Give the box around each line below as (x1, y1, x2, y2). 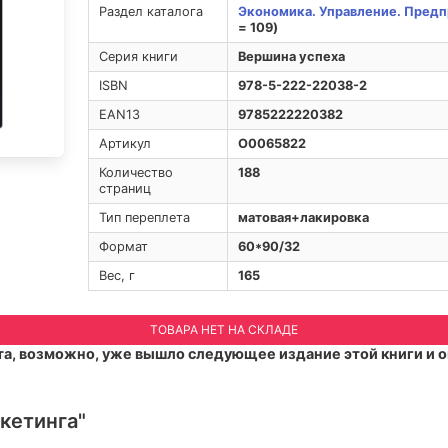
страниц (98, 180, 151, 196)
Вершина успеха (237, 48, 345, 64)
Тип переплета (98, 209, 190, 225)
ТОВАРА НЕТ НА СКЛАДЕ (150, 321, 298, 337)
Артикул (98, 135, 151, 151)
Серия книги (98, 48, 178, 64)
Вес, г (98, 267, 135, 283)
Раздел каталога (98, 3, 203, 19)
